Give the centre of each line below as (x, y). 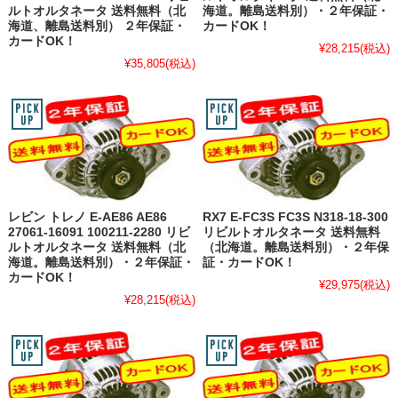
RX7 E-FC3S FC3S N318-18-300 (296, 218)
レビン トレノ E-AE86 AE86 (87, 218)
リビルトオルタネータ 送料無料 (292, 233)
